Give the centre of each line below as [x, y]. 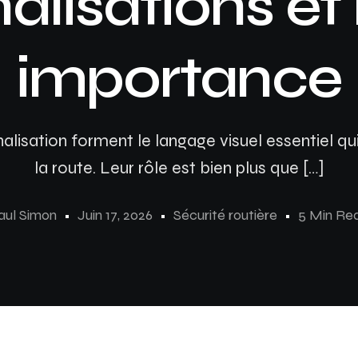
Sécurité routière [225, 215]
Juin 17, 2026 [115, 215]
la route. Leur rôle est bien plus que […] [179, 167]
